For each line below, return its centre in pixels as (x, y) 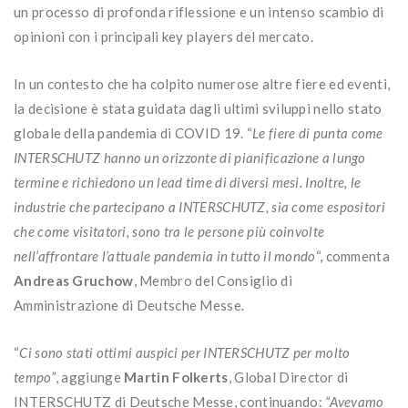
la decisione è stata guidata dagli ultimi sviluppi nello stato (198, 108)
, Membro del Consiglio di (213, 280)
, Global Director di (288, 377)
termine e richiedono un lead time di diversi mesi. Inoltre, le (188, 182)
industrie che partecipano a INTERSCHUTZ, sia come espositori (199, 206)
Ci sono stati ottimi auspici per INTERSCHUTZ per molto (185, 352)
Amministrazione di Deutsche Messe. (129, 305)
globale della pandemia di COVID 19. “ (133, 133)
